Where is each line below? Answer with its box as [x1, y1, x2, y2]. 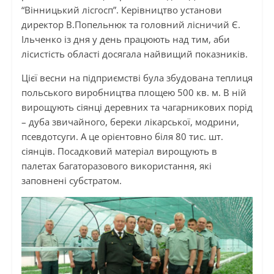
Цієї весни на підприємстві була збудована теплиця [21, 72, 253, 84]
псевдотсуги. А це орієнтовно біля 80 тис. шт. [21, 130, 223, 143]
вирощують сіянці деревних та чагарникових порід [21, 101, 253, 114]
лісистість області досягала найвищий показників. [21, 48, 248, 61]
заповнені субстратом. [21, 174, 122, 187]
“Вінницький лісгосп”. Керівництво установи [21, 4, 222, 17]
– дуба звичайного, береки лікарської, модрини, [21, 116, 239, 128]
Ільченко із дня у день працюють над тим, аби [21, 33, 230, 46]
